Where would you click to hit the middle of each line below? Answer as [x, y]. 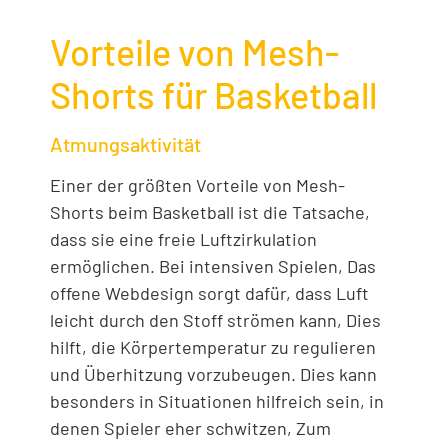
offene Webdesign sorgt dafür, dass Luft [209, 293]
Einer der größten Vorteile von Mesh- [197, 185]
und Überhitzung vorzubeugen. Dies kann [213, 374]
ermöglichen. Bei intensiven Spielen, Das [213, 266]
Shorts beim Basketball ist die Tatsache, [210, 212]
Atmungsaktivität [125, 144]
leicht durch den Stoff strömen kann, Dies [215, 320]
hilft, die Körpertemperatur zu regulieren [213, 347]
